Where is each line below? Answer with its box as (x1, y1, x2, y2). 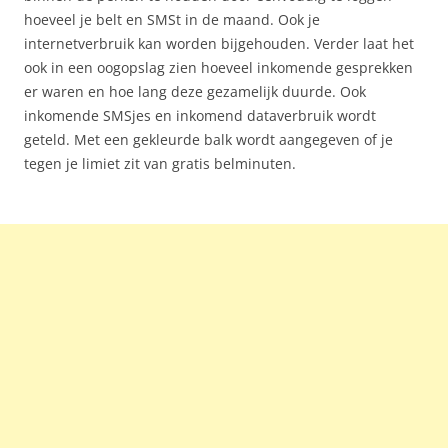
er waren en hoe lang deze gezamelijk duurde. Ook (24, 82, 366, 101)
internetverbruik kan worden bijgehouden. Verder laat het (24, 34, 414, 53)
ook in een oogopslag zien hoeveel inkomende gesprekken (24, 58, 413, 77)
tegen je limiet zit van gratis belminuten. (24, 154, 296, 173)
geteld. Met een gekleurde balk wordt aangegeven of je (24, 130, 393, 149)
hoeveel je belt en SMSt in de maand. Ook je (24, 10, 320, 29)
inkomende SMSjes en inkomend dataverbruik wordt (24, 106, 376, 125)
